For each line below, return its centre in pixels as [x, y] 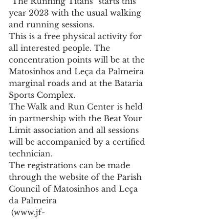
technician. [31, 153]
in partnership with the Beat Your [77, 118]
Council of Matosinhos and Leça [75, 188]
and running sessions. [52, 24]
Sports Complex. [42, 95]
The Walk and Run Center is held [77, 106]
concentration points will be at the [78, 59]
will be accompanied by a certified [78, 142]
